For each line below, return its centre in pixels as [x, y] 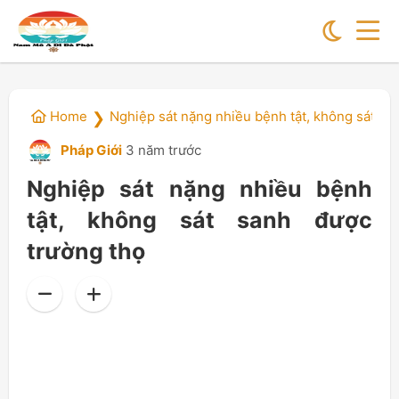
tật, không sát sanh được [199, 220]
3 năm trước [163, 151]
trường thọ [86, 251]
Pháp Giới [90, 151]
